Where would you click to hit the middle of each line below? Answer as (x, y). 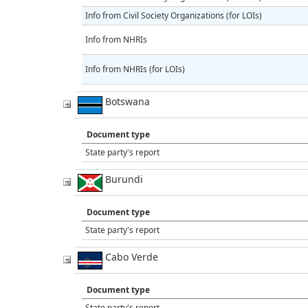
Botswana (126, 101)
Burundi (123, 179)
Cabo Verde (130, 256)
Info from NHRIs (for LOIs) (135, 69)
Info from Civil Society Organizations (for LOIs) (174, 15)
